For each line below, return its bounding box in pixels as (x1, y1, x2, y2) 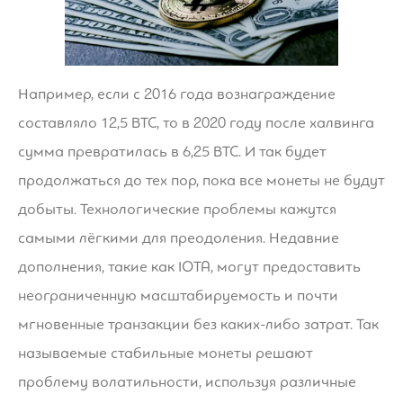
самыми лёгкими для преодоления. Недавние (18, 228, 339, 247)
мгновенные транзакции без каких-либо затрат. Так (18, 314, 379, 334)
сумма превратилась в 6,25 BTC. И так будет (18, 141, 327, 161)
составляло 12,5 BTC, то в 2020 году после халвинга (18, 112, 374, 132)
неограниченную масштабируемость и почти (18, 285, 338, 305)
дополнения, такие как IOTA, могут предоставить (18, 256, 361, 276)
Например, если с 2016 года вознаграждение (18, 84, 336, 103)
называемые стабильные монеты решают (18, 343, 313, 363)
